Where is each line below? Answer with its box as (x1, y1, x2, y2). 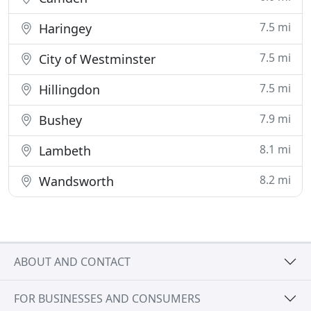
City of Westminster (35, 51, 155, 67)
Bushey (35, 112, 82, 128)
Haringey (35, 20, 92, 37)
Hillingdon (35, 81, 100, 98)
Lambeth (35, 142, 91, 159)
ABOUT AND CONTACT (14, 253, 131, 269)
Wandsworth (35, 173, 114, 190)
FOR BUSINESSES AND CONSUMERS (14, 290, 201, 306)
